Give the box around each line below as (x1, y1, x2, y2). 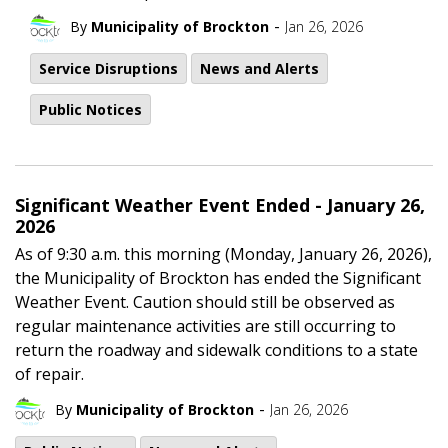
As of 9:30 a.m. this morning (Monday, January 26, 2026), (15, 242, 432, 265)
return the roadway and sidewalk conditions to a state (15, 338, 418, 361)
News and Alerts (200, 58, 319, 78)
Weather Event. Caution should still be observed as (15, 290, 395, 313)
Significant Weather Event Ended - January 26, (15, 192, 425, 217)
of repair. (15, 362, 84, 385)
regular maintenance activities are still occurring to (15, 314, 396, 337)
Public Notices (39, 99, 142, 119)
